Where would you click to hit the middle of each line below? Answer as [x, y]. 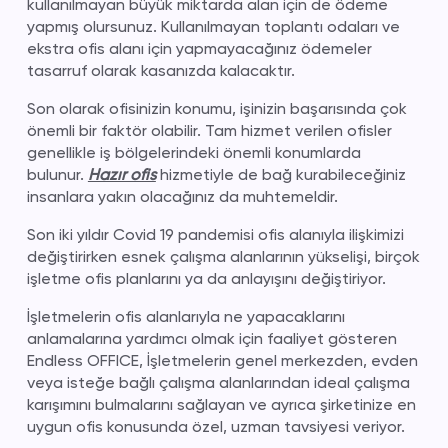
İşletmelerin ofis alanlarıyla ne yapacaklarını [185, 316]
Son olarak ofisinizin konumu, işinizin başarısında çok [216, 108]
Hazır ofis [121, 174]
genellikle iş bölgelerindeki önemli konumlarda [193, 152]
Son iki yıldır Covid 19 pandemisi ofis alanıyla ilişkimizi [215, 234]
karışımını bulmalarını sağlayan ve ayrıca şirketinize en [221, 404]
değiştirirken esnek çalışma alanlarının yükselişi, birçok [223, 256]
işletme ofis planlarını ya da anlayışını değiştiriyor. [206, 278]
